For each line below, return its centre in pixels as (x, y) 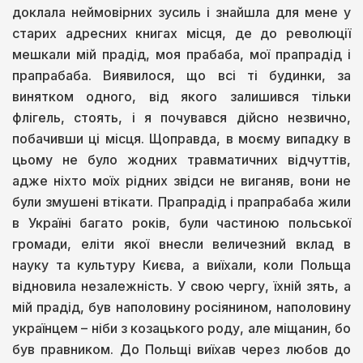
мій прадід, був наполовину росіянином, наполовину (181, 307)
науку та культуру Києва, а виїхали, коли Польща (181, 265)
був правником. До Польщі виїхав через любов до (181, 349)
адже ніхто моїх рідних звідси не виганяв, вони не (181, 180)
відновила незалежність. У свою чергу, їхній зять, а (181, 286)
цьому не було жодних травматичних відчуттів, (181, 159)
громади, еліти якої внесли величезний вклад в (181, 243)
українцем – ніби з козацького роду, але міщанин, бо (181, 328)
